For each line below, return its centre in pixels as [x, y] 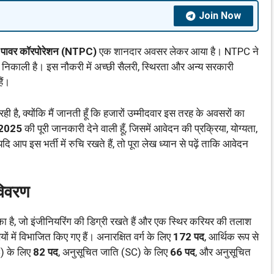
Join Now [220, 16]
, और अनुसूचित [223, 252]
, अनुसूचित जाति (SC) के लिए [114, 252]
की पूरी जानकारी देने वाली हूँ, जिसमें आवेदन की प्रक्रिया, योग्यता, [140, 128]
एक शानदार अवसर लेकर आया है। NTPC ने [178, 51]
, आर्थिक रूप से [231, 237]
